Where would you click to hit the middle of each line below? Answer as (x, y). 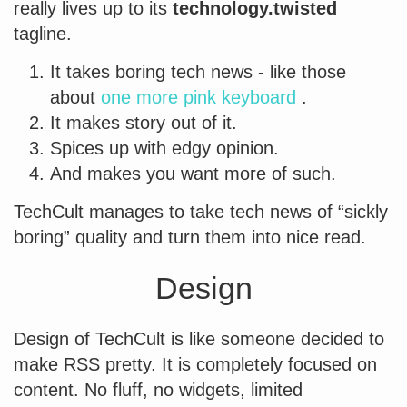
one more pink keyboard (199, 97)
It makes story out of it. (144, 122)
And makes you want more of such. (193, 173)
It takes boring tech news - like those (198, 71)
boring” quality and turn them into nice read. (190, 237)
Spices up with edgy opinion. (164, 148)
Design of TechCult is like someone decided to (199, 338)
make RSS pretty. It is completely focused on (195, 364)
